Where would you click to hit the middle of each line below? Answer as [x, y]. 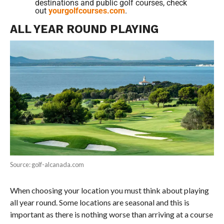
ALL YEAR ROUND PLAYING [84, 29]
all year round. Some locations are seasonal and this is [99, 202]
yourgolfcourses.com [86, 10]
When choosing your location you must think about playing [109, 190]
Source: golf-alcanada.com [47, 164]
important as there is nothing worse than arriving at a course [111, 214]
